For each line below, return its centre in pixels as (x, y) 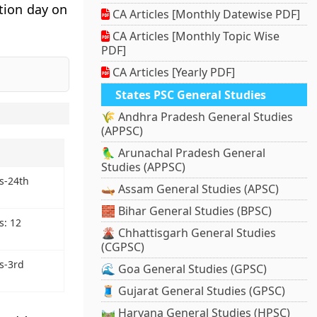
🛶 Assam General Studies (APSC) (190, 189)
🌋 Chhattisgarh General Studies (189, 233)
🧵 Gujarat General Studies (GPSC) (194, 291)
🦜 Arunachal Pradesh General (184, 153)
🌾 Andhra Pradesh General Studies (197, 117)
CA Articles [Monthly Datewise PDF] (205, 15)
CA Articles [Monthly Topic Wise (195, 36)
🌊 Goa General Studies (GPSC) (184, 269)
